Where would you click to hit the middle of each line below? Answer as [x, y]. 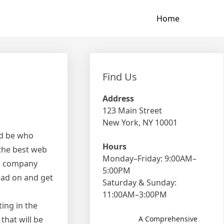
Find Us [120, 77]
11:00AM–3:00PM [135, 194]
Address [118, 98]
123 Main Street [132, 110]
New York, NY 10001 [140, 122]
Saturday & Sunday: [140, 182]
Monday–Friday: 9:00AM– [150, 158]
